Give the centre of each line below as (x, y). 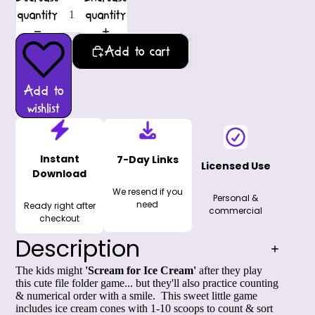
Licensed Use (236, 166)
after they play (229, 270)
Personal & (236, 198)
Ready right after (59, 205)
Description (78, 248)
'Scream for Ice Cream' (141, 270)
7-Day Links (147, 160)
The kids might (50, 270)
